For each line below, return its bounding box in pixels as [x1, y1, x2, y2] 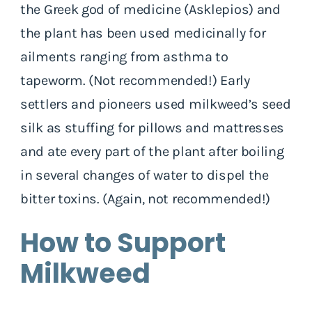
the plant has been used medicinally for [20, 24, 266, 41]
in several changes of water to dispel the [20, 166, 269, 183]
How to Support [20, 224, 226, 261]
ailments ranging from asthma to [20, 48, 228, 65]
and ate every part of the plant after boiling [20, 143, 284, 159]
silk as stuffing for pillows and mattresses [20, 119, 285, 136]
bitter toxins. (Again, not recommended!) [20, 190, 271, 207]
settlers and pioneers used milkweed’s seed [20, 95, 291, 112]
